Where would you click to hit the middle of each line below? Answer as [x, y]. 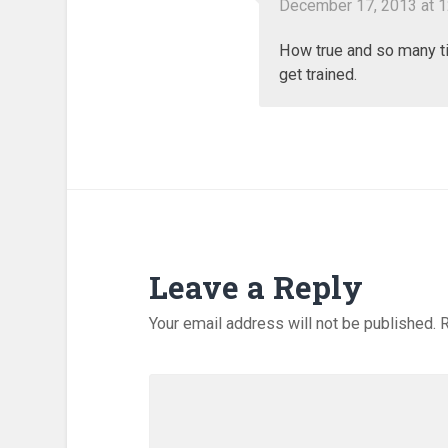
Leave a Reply [255, 286]
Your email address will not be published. [292, 323]
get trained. [317, 75]
